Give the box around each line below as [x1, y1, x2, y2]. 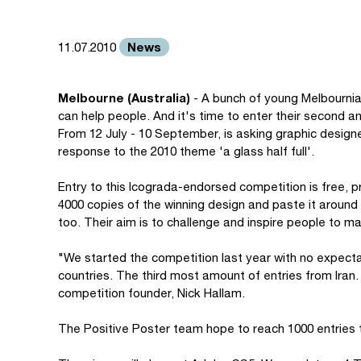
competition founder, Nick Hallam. [58, 286, 245, 300]
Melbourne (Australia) [58, 90, 190, 105]
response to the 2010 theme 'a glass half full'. [58, 144, 314, 158]
